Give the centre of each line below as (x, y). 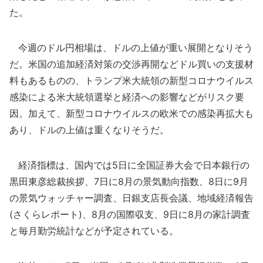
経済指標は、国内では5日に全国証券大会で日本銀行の (129, 165)
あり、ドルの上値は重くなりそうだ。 (89, 130)
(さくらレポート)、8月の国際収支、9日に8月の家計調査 (130, 214)
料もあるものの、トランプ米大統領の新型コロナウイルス (131, 80)
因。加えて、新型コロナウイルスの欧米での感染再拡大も (131, 113)
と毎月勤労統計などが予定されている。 (94, 231)
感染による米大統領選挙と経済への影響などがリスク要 (127, 97)
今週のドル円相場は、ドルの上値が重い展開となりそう (131, 48)
